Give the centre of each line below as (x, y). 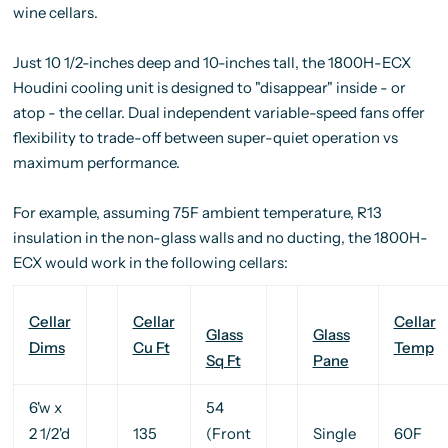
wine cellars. (55, 12)
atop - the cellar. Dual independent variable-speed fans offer (218, 112)
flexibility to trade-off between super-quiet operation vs (205, 137)
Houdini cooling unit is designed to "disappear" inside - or (209, 87)
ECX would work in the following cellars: (150, 262)
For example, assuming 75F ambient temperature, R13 (197, 212)
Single (334, 433)
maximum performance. (96, 162)
